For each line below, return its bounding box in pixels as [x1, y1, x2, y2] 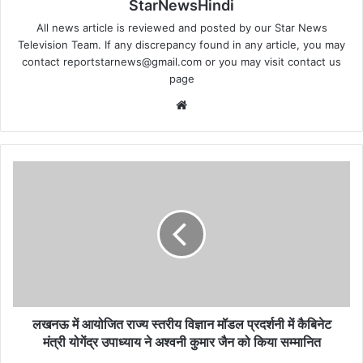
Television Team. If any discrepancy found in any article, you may [18, 38, 345, 51]
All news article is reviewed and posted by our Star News [36, 21, 327, 34]
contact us [288, 55, 341, 68]
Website [190, 96, 237, 112]
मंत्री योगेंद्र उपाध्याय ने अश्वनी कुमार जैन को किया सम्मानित [42, 334, 321, 350]
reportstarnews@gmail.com [63, 55, 202, 68]
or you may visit [202, 55, 288, 68]
